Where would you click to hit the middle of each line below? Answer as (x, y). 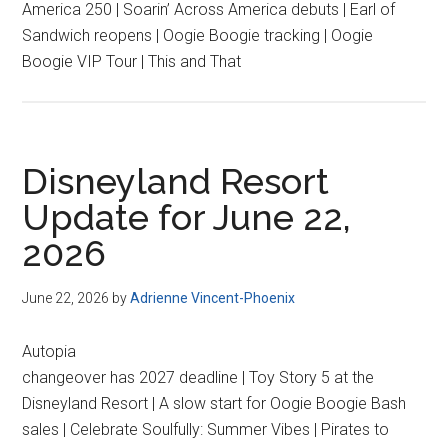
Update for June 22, (187, 217)
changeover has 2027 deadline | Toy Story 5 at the (198, 377)
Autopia (49, 351)
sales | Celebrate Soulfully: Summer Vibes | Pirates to (206, 429)
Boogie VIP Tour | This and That (132, 61)
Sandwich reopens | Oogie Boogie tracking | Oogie (198, 35)
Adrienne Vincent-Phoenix (213, 298)
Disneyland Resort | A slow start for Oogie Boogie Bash (214, 403)
